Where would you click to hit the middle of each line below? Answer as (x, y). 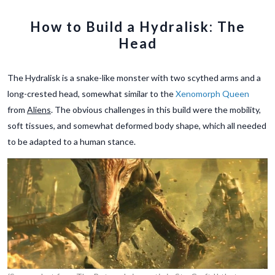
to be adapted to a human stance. (72, 141)
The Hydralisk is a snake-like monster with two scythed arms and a (134, 77)
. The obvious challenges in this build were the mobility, (156, 109)
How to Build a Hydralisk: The (137, 26)
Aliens (39, 109)
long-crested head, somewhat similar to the (91, 93)
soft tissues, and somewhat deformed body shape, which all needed (137, 125)
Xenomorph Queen (212, 93)
